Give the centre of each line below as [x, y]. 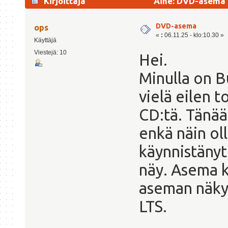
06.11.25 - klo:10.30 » [193, 35]
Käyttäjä [45, 40]
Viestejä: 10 [50, 52]
